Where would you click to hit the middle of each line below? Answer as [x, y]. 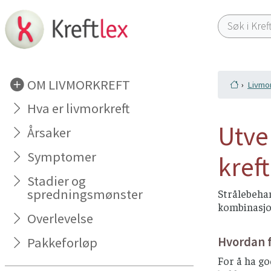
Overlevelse [60, 219]
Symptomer [62, 157]
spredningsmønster [85, 194]
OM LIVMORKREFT [79, 84]
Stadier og [57, 181]
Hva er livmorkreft [79, 109]
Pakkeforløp [63, 242]
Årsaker [49, 133]
